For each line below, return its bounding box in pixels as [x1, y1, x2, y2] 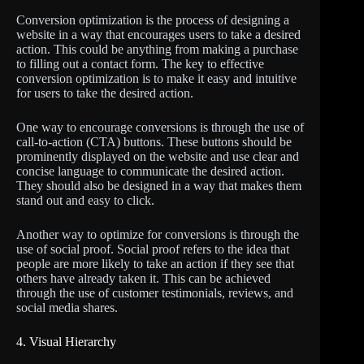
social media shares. [16, 300, 118, 314]
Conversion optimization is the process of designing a [16, 12, 289, 27]
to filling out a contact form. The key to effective [16, 56, 264, 71]
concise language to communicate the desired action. [16, 163, 284, 178]
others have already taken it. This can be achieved [16, 271, 271, 285]
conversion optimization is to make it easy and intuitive [16, 71, 297, 85]
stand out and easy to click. [16, 193, 154, 207]
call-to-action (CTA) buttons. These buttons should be [16, 134, 292, 149]
